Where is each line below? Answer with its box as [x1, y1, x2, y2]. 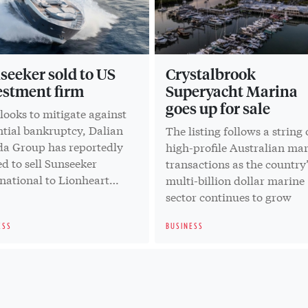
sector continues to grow [166, 188, 292, 204]
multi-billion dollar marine [166, 171, 305, 188]
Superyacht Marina [166, 80, 298, 100]
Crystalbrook [166, 63, 256, 83]
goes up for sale [166, 98, 271, 118]
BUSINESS [166, 221, 204, 230]
